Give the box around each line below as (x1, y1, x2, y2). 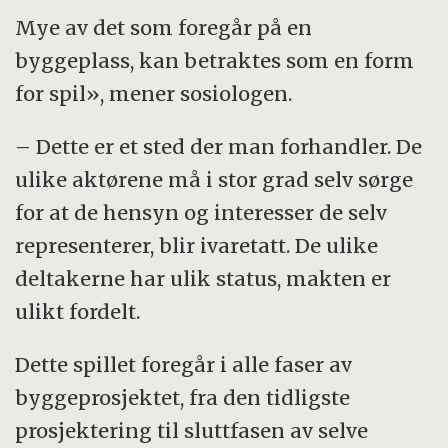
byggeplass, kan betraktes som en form (15, 48, 415, 74)
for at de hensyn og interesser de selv (15, 200, 388, 226)
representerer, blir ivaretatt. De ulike (15, 233, 379, 259)
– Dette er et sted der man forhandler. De (15, 134, 423, 160)
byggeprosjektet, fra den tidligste (15, 385, 351, 411)
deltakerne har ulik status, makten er (15, 266, 392, 292)
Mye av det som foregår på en (15, 15, 313, 41)
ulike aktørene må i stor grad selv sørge (15, 167, 414, 193)
